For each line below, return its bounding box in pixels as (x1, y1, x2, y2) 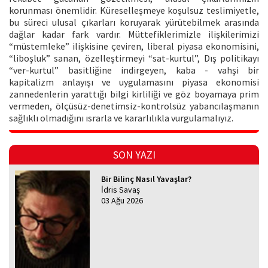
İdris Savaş (101, 184, 141, 196)
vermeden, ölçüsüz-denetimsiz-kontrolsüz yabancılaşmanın (9, 100, 259, 112)
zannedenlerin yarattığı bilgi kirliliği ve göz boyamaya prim (9, 88, 259, 100)
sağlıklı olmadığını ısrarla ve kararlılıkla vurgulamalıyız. (9, 112, 233, 124)
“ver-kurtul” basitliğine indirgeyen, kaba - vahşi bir (9, 64, 259, 77)
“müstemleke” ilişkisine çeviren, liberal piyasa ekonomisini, (9, 40, 259, 53)
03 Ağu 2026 (101, 195, 144, 206)
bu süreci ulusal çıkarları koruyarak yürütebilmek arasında (9, 16, 259, 29)
